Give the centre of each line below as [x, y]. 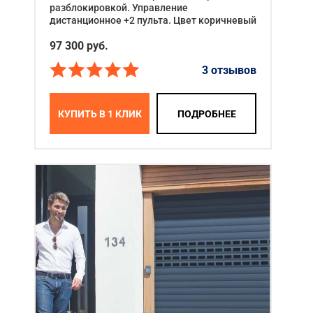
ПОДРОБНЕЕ [206, 114]
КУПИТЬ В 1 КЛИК [100, 114]
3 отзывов [229, 70]
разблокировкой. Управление [119, 8]
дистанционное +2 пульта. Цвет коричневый [153, 21]
